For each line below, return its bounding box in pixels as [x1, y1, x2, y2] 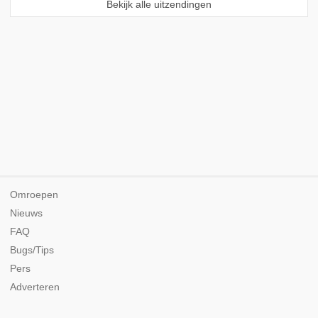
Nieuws [10, 207, 43, 219]
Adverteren [10, 281, 60, 292]
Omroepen [10, 189, 58, 200]
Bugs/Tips [10, 244, 54, 256]
